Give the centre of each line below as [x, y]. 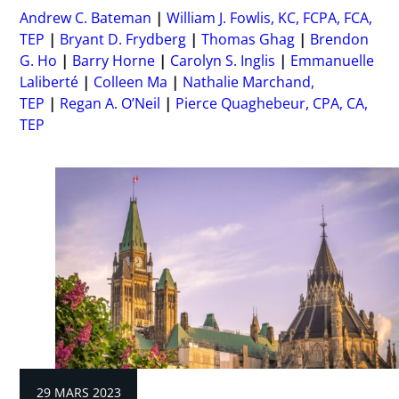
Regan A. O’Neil [110, 104]
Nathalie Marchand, [249, 82]
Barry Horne [114, 61]
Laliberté [49, 82]
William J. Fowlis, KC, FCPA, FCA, [270, 18]
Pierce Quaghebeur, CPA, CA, [272, 104]
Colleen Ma [131, 82]
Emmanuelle [333, 61]
